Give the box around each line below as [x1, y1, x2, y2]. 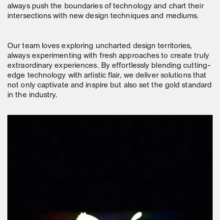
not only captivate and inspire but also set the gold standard [7, 82, 212, 89]
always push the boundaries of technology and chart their [7, 3, 204, 10]
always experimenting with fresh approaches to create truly [7, 53, 209, 60]
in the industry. [7, 92, 58, 99]
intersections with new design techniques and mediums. [7, 13, 199, 20]
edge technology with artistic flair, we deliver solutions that [7, 72, 207, 80]
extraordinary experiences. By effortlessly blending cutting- [7, 62, 211, 70]
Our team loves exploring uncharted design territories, [7, 43, 192, 50]
